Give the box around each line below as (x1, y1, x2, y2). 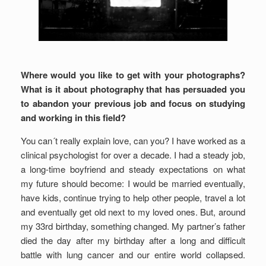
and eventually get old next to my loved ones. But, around (21, 205, 245, 218)
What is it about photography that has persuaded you (21, 83, 245, 96)
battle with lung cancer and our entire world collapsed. (21, 248, 245, 261)
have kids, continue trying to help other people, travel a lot (21, 191, 245, 204)
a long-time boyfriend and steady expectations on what (21, 163, 245, 175)
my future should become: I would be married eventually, (21, 177, 245, 189)
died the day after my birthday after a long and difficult (21, 234, 245, 246)
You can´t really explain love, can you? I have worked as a (21, 134, 245, 147)
